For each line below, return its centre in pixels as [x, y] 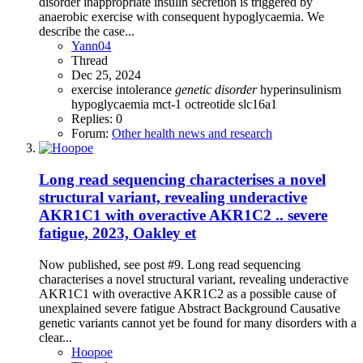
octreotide [211, 105]
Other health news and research [192, 134]
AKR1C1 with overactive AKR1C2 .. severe [183, 215]
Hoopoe [92, 352]
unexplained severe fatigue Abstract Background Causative [190, 308]
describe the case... [87, 32]
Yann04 [91, 46]
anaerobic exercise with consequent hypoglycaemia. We [181, 17]
